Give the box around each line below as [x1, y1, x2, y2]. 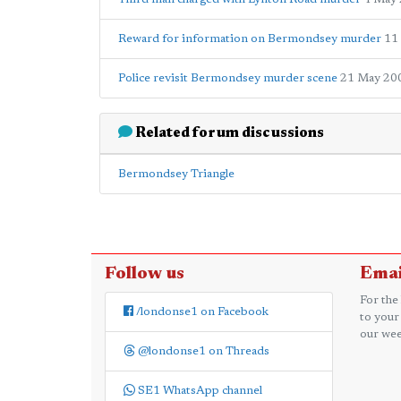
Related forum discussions [132, 126, 324, 141]
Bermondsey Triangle [118, 168, 235, 180]
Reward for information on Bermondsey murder [118, 33, 381, 45]
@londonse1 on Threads [135, 346, 269, 357]
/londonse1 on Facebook [133, 306, 269, 318]
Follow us [105, 265, 184, 283]
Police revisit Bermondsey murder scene [118, 73, 337, 84]
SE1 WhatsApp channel [135, 385, 262, 397]
